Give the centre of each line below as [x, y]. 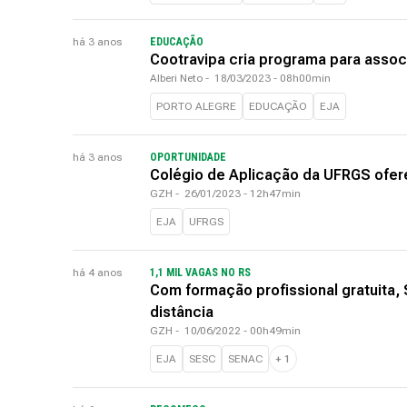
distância [182, 312]
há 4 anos [97, 273]
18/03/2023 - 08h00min [273, 78]
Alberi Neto [176, 78]
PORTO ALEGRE [196, 106]
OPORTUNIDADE [188, 157]
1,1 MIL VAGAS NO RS [200, 273]
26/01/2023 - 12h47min [243, 194]
